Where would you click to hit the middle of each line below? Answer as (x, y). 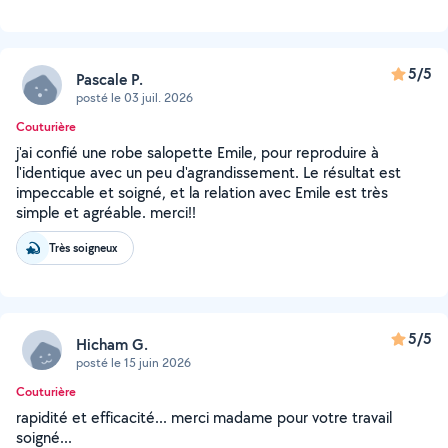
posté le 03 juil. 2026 (134, 97)
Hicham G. (112, 344)
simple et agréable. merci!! (106, 212)
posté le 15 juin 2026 (133, 362)
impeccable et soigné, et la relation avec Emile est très (202, 192)
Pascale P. (109, 79)
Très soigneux (83, 247)
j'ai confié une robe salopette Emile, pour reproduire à (197, 152)
